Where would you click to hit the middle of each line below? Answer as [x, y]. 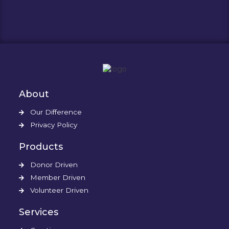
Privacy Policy [54, 125]
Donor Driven [54, 165]
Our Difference [56, 112]
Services [39, 212]
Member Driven [58, 177]
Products [41, 147]
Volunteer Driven [60, 190]
